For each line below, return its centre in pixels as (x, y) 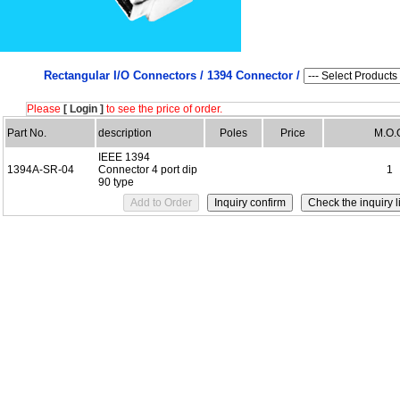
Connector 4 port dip (148, 170)
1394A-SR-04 (41, 170)
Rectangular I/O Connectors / (125, 75)
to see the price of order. (163, 109)
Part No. (27, 133)
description (125, 133)
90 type (116, 182)
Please (45, 109)
